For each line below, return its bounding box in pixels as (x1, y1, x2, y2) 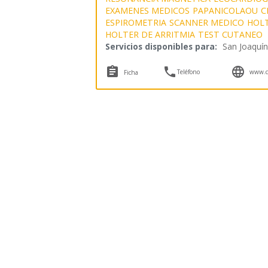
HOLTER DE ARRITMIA (105, 28, 195, 40)
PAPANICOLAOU (192, 4, 258, 16)
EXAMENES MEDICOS (105, 4, 190, 16)
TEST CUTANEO (197, 28, 263, 40)
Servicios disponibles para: (105, 40, 217, 52)
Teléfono (177, 67, 200, 76)
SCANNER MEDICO (169, 16, 244, 28)
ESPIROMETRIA (105, 16, 166, 28)
